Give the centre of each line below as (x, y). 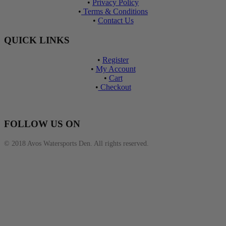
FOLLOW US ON (42, 124)
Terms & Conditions (115, 12)
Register (116, 60)
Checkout (115, 87)
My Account (116, 69)
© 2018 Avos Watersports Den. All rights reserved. (76, 144)
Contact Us (116, 21)
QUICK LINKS (37, 40)
